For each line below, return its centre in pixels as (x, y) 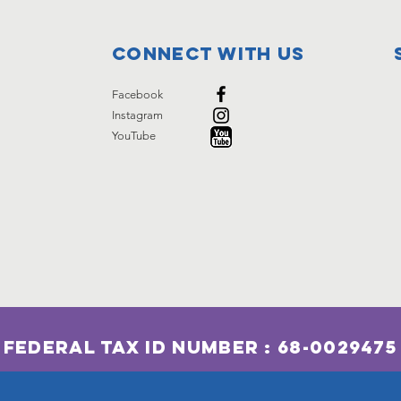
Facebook (137, 94)
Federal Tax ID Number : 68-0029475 (200, 347)
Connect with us (209, 53)
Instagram (137, 115)
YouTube (134, 136)
